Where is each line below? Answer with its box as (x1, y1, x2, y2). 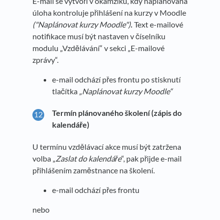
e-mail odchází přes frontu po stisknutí (52, 74, 181, 84)
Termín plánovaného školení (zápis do (52, 108, 182, 118)
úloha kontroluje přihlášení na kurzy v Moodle (32, 7, 186, 17)
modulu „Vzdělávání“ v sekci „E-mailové (32, 43, 165, 53)
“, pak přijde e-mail (121, 154, 182, 164)
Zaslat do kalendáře (55, 154, 121, 164)
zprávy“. (32, 55, 58, 64)
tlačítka (52, 86, 79, 96)
